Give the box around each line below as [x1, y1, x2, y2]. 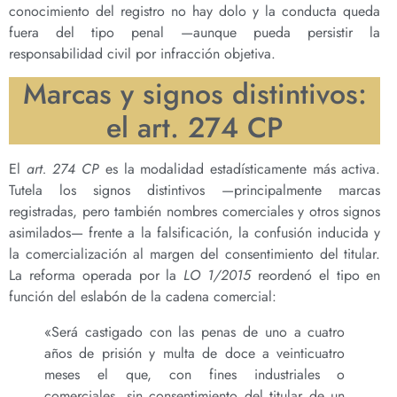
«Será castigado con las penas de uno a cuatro [44, 322, 346, 343]
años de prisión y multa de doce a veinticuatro [44, 343, 346, 364]
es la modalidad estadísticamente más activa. [99, 159, 381, 180]
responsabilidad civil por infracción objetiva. [9, 43, 276, 64]
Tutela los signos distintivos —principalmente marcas [9, 180, 381, 201]
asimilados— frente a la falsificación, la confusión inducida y [9, 222, 381, 244]
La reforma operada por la [9, 265, 184, 286]
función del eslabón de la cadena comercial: [9, 286, 276, 307]
